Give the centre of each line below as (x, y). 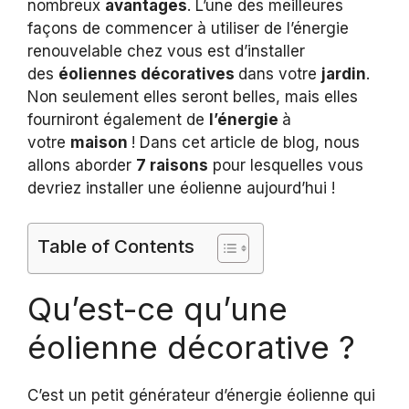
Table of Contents (116, 246)
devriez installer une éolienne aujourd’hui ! (181, 188)
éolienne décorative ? (191, 347)
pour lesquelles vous (286, 165)
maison (101, 142)
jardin (344, 73)
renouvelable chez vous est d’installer (166, 51)
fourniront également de (118, 119)
